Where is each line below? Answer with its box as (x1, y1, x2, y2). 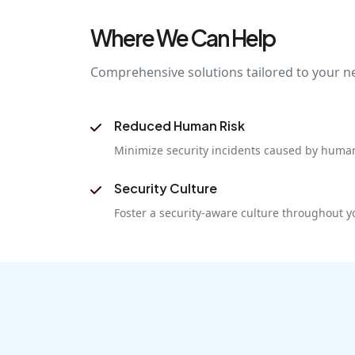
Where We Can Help (90, 23, 275, 52)
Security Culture (114, 179, 217, 197)
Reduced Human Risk (114, 116, 245, 134)
